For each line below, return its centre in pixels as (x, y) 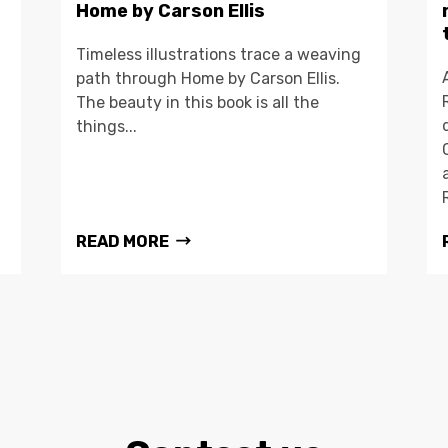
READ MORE (122, 242)
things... (106, 127)
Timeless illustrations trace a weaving (218, 55)
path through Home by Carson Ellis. (207, 79)
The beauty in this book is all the (197, 103)
